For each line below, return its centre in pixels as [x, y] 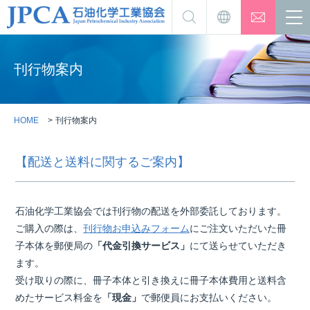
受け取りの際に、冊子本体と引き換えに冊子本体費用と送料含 [151, 280]
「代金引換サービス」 [142, 246]
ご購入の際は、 [49, 228]
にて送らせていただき [238, 246]
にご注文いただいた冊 [238, 228]
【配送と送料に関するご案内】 [103, 162]
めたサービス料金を [59, 298]
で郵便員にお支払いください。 [209, 298]
